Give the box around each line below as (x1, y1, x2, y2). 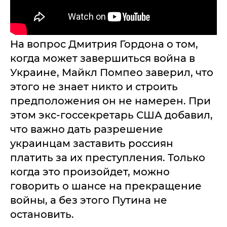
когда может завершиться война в (10, 52, 195, 64)
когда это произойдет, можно (10, 166, 170, 178)
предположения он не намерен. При (10, 95, 211, 107)
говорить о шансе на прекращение (10, 180, 202, 192)
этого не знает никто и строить (10, 81, 178, 93)
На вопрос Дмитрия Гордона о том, (10, 38, 198, 50)
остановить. (10, 208, 77, 220)
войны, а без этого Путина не (10, 194, 167, 206)
